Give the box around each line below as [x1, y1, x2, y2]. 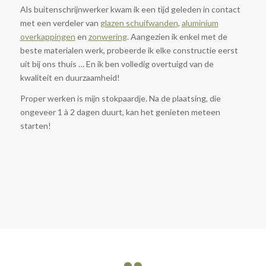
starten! [20, 120, 51, 131]
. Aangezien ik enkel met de [126, 31, 227, 42]
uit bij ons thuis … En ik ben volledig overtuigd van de [20, 59, 214, 69]
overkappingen [20, 31, 75, 42]
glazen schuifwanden [100, 18, 178, 28]
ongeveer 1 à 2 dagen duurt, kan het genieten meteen [20, 106, 220, 117]
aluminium [181, 18, 218, 28]
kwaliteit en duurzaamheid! [20, 72, 120, 83]
